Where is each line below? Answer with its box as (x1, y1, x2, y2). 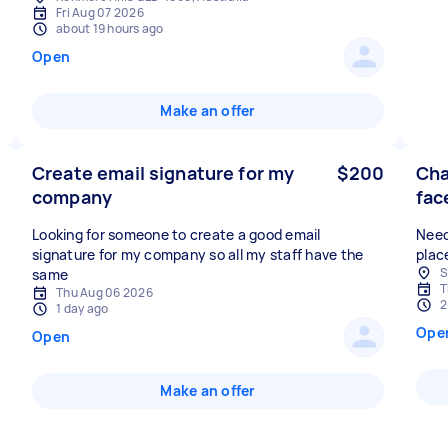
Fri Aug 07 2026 (56, 4, 144, 21)
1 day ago (56, 300, 109, 317)
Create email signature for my (32, 161, 295, 185)
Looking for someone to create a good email (32, 225, 321, 244)
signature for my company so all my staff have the (32, 245, 364, 264)
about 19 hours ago (56, 20, 164, 37)
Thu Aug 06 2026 (56, 284, 153, 301)
